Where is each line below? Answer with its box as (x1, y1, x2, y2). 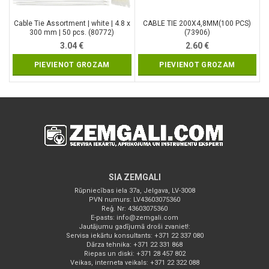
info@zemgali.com (116, 214, 178, 222)
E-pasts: (91, 214, 116, 222)
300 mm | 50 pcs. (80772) (29, 28, 115, 37)
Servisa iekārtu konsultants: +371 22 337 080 (65, 232, 204, 240)
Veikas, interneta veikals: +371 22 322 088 (70, 259, 199, 267)
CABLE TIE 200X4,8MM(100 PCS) (143, 19, 252, 28)
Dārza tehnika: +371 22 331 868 (86, 241, 183, 249)
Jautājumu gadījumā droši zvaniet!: (79, 223, 190, 231)
